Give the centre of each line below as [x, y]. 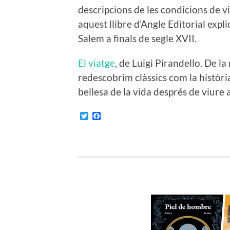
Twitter [101, 116]
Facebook [118, 116]
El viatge [97, 63]
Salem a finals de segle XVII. [137, 38]
